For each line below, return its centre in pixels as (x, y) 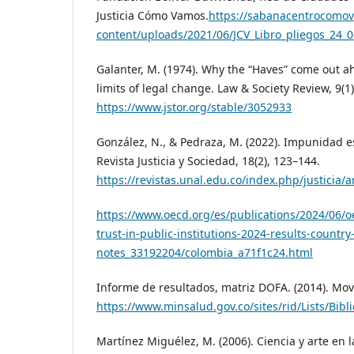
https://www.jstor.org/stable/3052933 (194, 107)
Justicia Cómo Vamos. (153, 16)
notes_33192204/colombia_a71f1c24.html (205, 253)
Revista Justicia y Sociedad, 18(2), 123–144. (208, 161)
